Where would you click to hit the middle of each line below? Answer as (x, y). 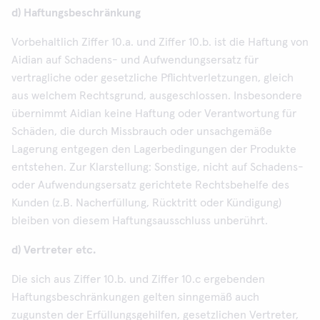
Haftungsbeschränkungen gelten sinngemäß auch (135, 297)
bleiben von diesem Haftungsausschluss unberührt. (140, 221)
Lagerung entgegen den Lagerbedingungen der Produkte (154, 149)
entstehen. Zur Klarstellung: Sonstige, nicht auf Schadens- (157, 167)
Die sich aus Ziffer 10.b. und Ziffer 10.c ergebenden (138, 279)
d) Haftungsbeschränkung (76, 13)
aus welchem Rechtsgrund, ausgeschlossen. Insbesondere (157, 96)
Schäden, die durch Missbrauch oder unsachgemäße (142, 131)
